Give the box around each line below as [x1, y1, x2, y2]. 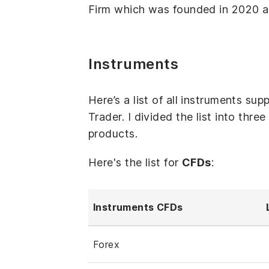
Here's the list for [88, 156, 182, 169]
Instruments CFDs [93, 201, 183, 213]
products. [88, 127, 138, 140]
